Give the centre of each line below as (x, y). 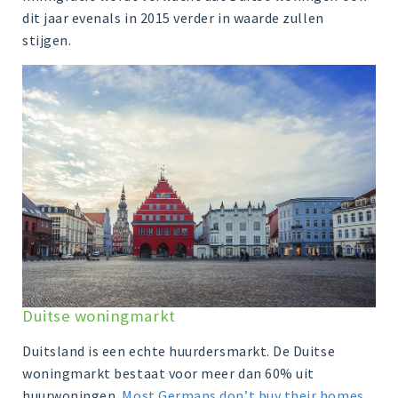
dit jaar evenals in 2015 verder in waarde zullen (173, 18)
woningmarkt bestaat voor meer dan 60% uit (168, 373)
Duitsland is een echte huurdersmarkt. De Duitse (179, 350)
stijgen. (47, 40)
